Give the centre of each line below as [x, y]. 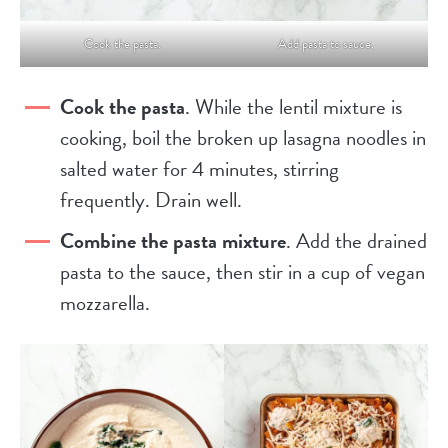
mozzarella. [107, 302]
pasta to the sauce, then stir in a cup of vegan [242, 271]
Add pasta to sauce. [326, 43]
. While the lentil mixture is [293, 106]
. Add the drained [356, 240]
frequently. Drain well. [151, 199]
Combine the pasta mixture [173, 240]
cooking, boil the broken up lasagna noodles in [243, 137]
